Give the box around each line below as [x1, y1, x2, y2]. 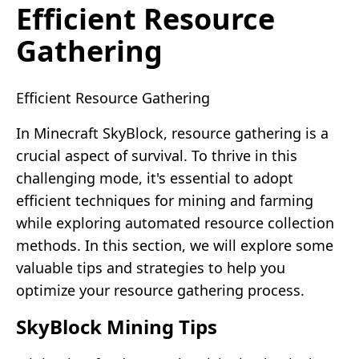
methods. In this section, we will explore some [16, 235, 333, 255]
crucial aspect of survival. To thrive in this [16, 145, 297, 165]
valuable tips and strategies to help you [16, 257, 285, 277]
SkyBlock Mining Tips [16, 313, 217, 340]
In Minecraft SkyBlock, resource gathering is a [16, 123, 329, 143]
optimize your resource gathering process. [16, 280, 305, 300]
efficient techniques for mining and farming [16, 190, 313, 210]
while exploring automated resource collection [16, 212, 334, 232]
